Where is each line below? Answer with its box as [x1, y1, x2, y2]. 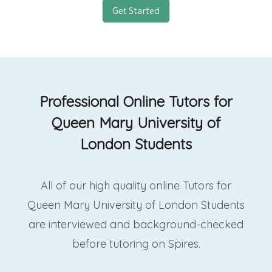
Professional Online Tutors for [39, 92, 233, 110]
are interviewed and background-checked [29, 217, 243, 232]
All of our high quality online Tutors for [41, 178, 231, 193]
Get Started [112, 4, 160, 17]
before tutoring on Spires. [72, 237, 200, 251]
